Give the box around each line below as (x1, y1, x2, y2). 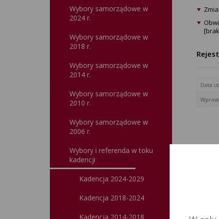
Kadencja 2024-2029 (79, 174, 144, 183)
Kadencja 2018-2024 (79, 193, 144, 202)
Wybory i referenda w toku (69, 146, 153, 155)
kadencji (69, 155, 95, 164)
